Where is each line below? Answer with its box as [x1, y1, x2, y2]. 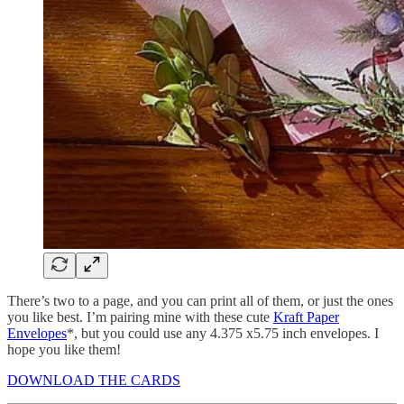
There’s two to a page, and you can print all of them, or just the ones [7, 293, 393, 309]
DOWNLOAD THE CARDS [7, 372, 180, 389]
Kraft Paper [273, 309, 339, 326]
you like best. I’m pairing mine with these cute [7, 309, 273, 326]
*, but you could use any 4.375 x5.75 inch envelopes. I [67, 326, 379, 342]
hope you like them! [7, 342, 121, 358]
